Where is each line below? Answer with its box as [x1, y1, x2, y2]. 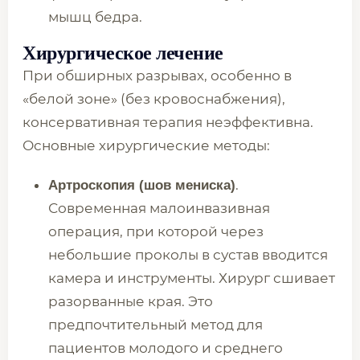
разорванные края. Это [48, 293, 213, 309]
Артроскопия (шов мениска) [48, 178, 235, 193]
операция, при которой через [48, 223, 264, 239]
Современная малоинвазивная [48, 200, 270, 216]
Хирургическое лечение [22, 43, 223, 63]
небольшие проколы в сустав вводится [48, 247, 328, 263]
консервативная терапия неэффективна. [22, 114, 313, 130]
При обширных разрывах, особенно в [22, 67, 292, 84]
